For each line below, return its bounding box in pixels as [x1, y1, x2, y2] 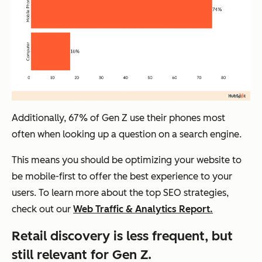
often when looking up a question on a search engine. [12, 129, 242, 140]
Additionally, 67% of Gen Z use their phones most [12, 112, 225, 124]
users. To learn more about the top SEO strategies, [12, 187, 229, 199]
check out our [12, 204, 73, 215]
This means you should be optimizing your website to [12, 154, 242, 166]
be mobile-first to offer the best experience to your [12, 171, 232, 182]
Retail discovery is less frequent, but [12, 228, 233, 244]
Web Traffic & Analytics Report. [73, 204, 213, 215]
